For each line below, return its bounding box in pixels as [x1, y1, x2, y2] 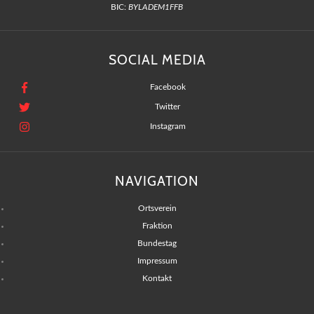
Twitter [155, 102, 180, 111]
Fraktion [142, 221, 172, 231]
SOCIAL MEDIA [108, 51, 206, 69]
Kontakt [142, 274, 172, 283]
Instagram [149, 122, 186, 131]
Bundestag [137, 239, 177, 248]
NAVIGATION [115, 172, 199, 190]
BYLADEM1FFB [128, 3, 183, 12]
